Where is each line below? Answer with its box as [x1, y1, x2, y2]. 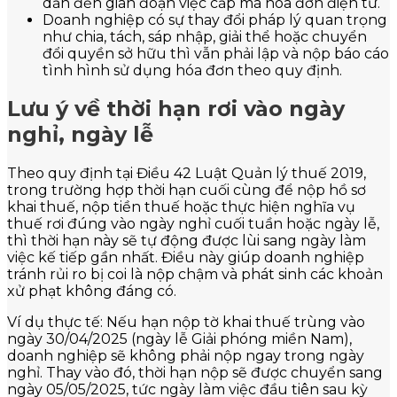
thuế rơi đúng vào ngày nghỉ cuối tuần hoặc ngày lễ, [7, 215, 379, 233]
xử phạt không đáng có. [7, 283, 176, 300]
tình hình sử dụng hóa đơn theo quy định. [43, 61, 342, 79]
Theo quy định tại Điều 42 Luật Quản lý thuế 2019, [7, 165, 366, 183]
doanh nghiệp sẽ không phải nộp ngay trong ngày [7, 347, 364, 365]
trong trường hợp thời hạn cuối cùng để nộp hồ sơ [7, 182, 366, 199]
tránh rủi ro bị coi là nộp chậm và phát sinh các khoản [7, 266, 383, 284]
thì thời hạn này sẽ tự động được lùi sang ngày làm [7, 232, 366, 250]
